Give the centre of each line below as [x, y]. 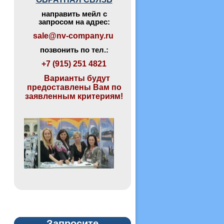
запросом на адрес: [74, 22]
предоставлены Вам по [74, 87]
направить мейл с [74, 14]
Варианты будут [75, 78]
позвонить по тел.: [74, 50]
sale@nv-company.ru [74, 36]
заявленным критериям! [74, 96]
